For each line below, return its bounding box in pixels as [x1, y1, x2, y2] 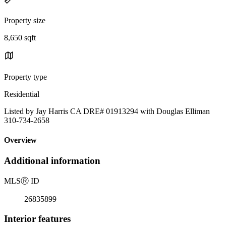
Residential [4, 89, 39, 98]
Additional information [4, 155, 100, 166]
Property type [4, 72, 47, 81]
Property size [4, 16, 45, 25]
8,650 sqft [4, 33, 36, 42]
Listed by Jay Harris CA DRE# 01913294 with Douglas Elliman [4, 106, 210, 116]
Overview [4, 136, 37, 145]
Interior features [4, 213, 71, 224]
